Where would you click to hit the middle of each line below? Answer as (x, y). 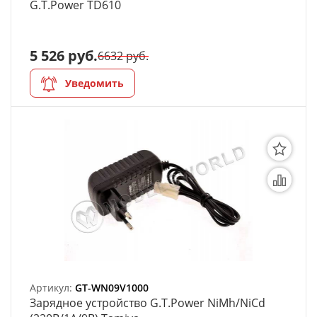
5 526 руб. (64, 56)
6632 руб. (123, 56)
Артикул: (52, 288)
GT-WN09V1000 (112, 288)
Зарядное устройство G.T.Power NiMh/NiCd (148, 303)
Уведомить (94, 83)
